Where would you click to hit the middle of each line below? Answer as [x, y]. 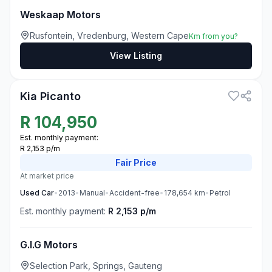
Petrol [220, 193]
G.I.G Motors [49, 245]
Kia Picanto [50, 96]
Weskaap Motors [60, 15]
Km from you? [213, 36]
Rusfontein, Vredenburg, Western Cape [109, 36]
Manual [92, 193]
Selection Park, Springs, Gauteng [96, 266]
